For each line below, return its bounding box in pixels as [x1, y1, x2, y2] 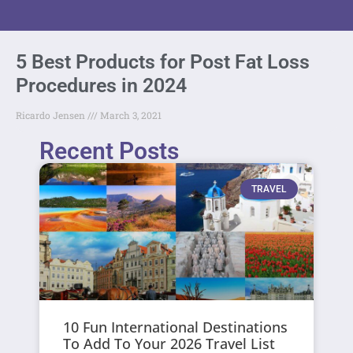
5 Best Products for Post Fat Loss [16, 50, 310, 73]
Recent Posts [39, 136, 180, 165]
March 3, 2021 [98, 108, 162, 121]
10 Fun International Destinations [63, 317, 288, 336]
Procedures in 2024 [16, 73, 187, 97]
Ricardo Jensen [16, 108, 87, 121]
